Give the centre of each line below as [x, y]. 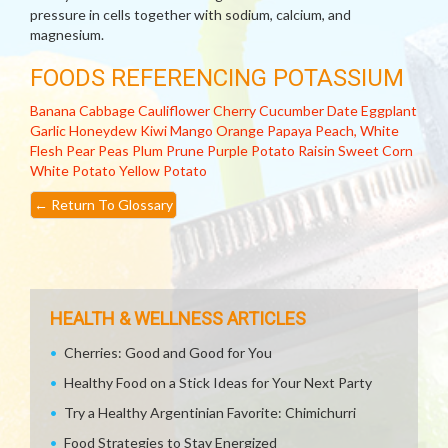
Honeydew [103, 130]
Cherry [234, 110]
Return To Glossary [110, 204]
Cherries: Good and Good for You [168, 352]
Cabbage [107, 110]
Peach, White [357, 130]
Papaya [289, 130]
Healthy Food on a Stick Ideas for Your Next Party [218, 382]
